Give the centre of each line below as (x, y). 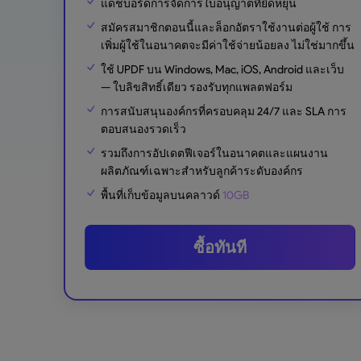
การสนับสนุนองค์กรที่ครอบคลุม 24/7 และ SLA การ (224, 111)
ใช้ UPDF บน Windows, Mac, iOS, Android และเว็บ (223, 69)
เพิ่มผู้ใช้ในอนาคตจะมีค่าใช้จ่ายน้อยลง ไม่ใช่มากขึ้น (228, 45)
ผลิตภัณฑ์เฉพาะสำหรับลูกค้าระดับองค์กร (202, 171)
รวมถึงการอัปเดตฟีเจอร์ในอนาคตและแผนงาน (215, 153)
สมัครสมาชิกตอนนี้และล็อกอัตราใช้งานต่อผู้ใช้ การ (226, 27)
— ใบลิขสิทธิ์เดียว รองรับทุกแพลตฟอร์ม (197, 87)
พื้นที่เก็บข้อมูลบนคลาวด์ (162, 195)
